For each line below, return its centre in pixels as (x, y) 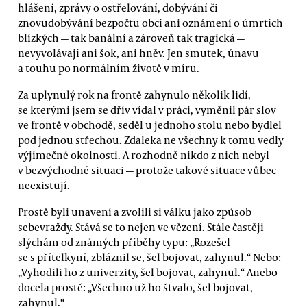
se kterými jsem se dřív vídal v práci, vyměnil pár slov (147, 109)
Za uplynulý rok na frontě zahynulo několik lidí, (134, 94)
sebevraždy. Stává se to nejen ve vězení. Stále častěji (141, 227)
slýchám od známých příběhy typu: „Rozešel (124, 242)
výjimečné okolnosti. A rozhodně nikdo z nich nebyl (144, 155)
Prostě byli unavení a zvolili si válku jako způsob (135, 212)
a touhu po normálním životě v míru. (109, 67)
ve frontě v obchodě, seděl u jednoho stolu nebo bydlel (150, 124)
